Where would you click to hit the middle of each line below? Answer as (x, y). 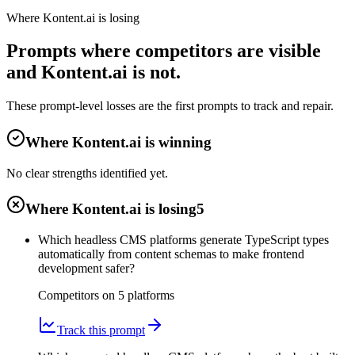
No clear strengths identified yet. (87, 173)
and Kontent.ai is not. (94, 73)
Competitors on (76, 296)
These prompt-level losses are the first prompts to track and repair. (170, 106)
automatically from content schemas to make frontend (171, 254)
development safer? (86, 269)
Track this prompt (101, 330)
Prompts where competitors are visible (164, 51)
